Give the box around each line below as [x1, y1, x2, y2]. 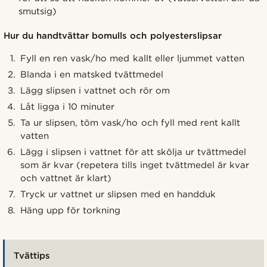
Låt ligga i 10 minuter [20, 101, 115, 112]
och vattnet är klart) [20, 172, 112, 184]
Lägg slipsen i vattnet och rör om [20, 85, 170, 96]
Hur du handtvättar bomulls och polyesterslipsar [4, 30, 222, 41]
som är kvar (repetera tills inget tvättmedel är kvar [20, 159, 249, 170]
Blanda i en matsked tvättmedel [20, 69, 164, 80]
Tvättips [14, 250, 50, 261]
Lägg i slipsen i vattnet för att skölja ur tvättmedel [20, 146, 246, 157]
